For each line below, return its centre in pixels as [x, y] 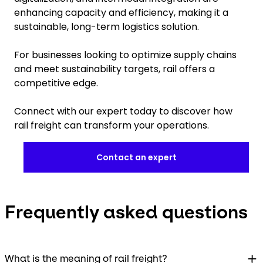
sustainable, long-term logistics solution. [107, 26]
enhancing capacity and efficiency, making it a [121, 12]
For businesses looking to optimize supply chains [125, 55]
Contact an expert [136, 157]
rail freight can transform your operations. [112, 125]
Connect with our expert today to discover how [123, 111]
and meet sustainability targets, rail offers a [114, 69]
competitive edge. [57, 83]
